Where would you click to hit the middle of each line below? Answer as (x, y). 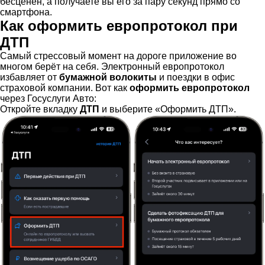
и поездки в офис (196, 77)
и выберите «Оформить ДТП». (168, 109)
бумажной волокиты (108, 77)
